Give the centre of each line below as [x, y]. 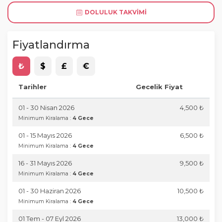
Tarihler [32, 87]
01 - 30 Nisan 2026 [46, 108]
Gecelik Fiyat [159, 87]
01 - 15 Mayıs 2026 [45, 135]
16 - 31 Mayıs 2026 [45, 163]
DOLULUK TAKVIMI [115, 12]
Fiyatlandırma [51, 45]
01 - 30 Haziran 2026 [50, 191]
